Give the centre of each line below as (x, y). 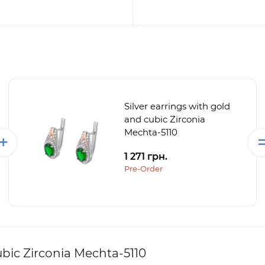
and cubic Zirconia (165, 119)
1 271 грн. (146, 156)
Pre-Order (143, 169)
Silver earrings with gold (177, 106)
